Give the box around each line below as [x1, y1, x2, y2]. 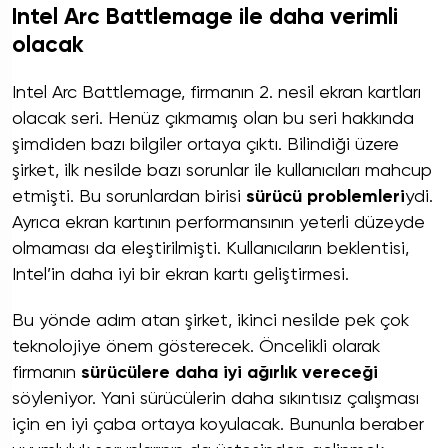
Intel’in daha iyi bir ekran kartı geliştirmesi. [12, 265, 349, 284]
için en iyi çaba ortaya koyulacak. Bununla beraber [12, 415, 424, 434]
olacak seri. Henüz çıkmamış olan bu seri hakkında [12, 109, 414, 128]
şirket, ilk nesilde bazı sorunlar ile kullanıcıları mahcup [12, 161, 432, 180]
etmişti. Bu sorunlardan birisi [12, 187, 246, 206]
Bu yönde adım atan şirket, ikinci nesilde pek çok [12, 311, 409, 330]
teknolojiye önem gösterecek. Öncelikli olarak [12, 337, 380, 356]
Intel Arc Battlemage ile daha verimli [12, 5, 398, 29]
